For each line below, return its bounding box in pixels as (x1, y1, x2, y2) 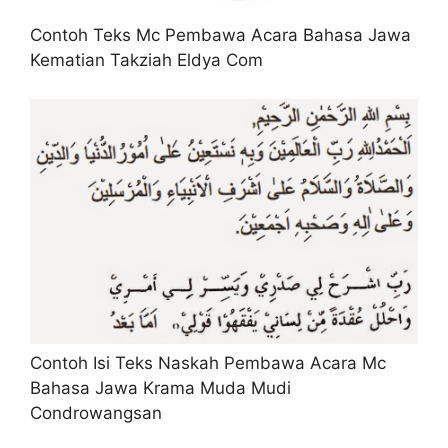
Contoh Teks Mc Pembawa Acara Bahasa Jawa (30, 25, 411, 46)
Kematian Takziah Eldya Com (30, 50, 263, 71)
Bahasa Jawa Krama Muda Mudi (30, 377, 291, 398)
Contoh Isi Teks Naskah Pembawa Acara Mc (30, 352, 386, 373)
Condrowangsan (30, 402, 162, 423)
